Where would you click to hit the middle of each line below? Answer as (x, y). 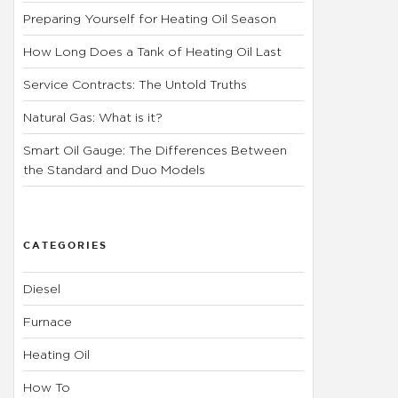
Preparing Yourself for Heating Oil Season (150, 19)
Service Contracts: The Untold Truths (135, 84)
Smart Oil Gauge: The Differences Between (155, 150)
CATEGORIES (66, 245)
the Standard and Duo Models (115, 170)
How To (47, 386)
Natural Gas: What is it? (93, 117)
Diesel (42, 288)
